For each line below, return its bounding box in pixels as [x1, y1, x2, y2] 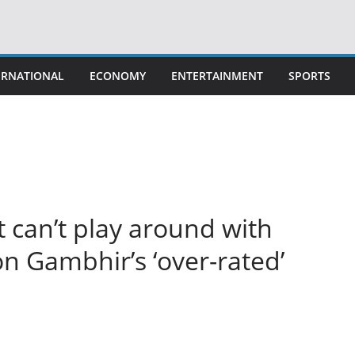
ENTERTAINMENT [171, 68, 263, 83]
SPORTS [288, 68, 330, 83]
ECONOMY [90, 68, 146, 83]
